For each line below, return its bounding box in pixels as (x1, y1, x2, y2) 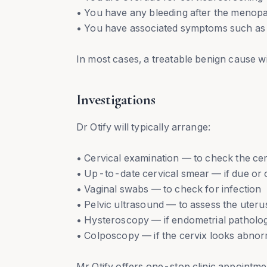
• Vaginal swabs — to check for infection (76, 183, 262, 195)
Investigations (76, 91, 156, 108)
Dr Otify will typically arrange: (76, 121, 211, 133)
